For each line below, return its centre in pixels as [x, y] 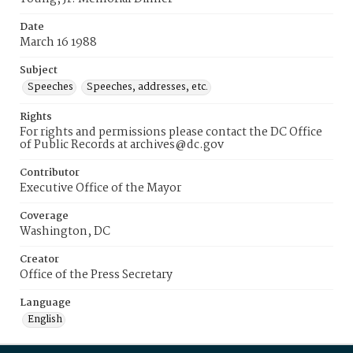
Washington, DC [65, 232]
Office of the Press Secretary [96, 275]
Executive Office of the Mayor [100, 188]
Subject [39, 71]
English [45, 320]
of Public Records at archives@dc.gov [122, 145]
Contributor [50, 173]
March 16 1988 [58, 43]
